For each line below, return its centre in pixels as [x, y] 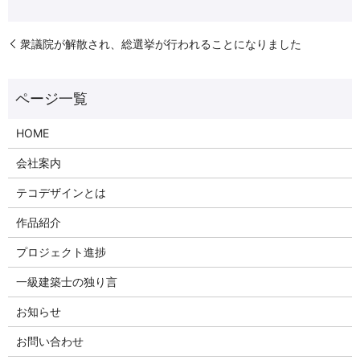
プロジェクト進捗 [61, 252]
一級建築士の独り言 [66, 281]
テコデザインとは [61, 192]
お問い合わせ [49, 341]
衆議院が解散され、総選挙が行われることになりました [161, 43]
